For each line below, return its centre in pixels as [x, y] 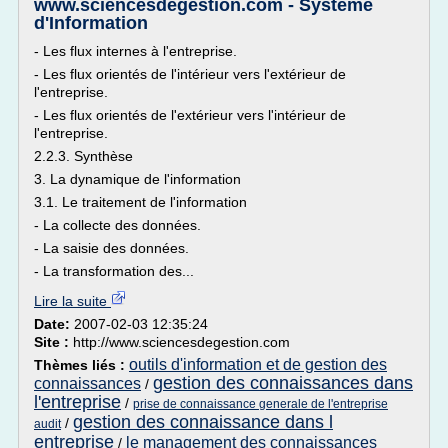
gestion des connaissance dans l [203, 422]
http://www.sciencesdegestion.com [181, 342]
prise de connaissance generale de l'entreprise [260, 404]
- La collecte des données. [117, 225]
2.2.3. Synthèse [83, 156]
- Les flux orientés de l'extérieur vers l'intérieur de [190, 115]
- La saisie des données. [111, 248]
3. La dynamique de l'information [137, 179]
